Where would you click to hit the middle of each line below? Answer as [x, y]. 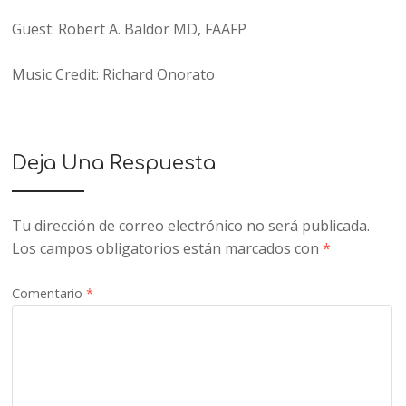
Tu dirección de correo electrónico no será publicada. [191, 225]
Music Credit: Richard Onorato [114, 74]
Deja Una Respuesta [114, 163]
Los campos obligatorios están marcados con [168, 248]
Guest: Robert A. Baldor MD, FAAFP [130, 29]
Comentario [49, 293]
